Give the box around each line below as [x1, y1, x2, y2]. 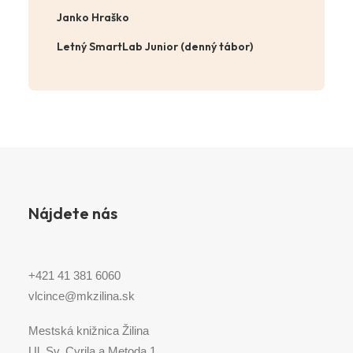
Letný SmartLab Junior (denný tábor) [57, 39, 253, 54]
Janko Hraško [57, 10, 129, 24]
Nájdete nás [28, 203, 117, 223]
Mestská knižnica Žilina [28, 324, 149, 337]
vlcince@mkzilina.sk [28, 289, 135, 303]
